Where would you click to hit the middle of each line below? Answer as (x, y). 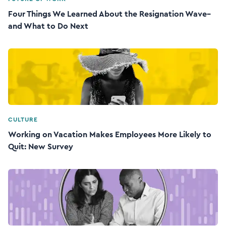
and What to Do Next (48, 26)
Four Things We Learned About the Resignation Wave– (109, 14)
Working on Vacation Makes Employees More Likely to (110, 135)
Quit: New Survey (41, 147)
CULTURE (23, 120)
